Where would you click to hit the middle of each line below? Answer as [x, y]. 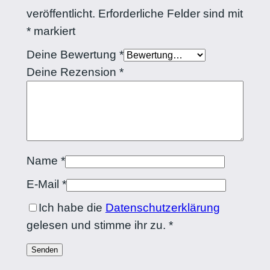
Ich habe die [72, 207]
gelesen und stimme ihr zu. [96, 225]
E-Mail [44, 184]
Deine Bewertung [73, 54]
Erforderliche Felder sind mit [170, 13]
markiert [53, 31]
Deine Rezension [73, 72]
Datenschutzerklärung [162, 207]
